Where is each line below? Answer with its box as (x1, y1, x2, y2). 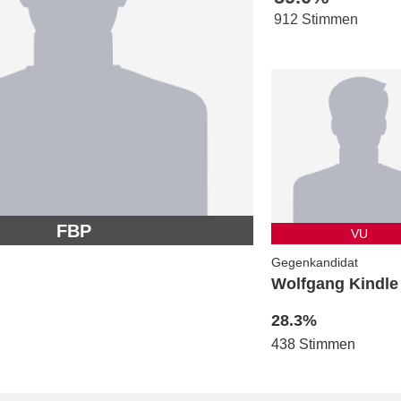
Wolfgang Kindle (270, 275, 398, 294)
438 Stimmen (270, 337, 355, 353)
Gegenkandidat (270, 255, 358, 270)
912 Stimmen (273, 12, 358, 28)
